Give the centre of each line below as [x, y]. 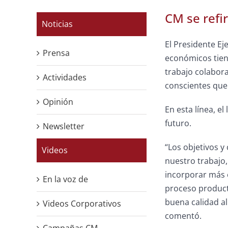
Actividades [65, 77]
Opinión [58, 102]
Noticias [57, 24]
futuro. [178, 123]
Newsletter [64, 126]
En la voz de [65, 179]
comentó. [183, 216]
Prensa [56, 53]
